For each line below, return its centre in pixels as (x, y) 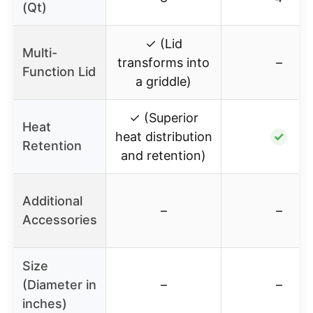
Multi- (40, 52)
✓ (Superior (163, 117)
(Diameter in (59, 284)
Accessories (60, 219)
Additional (52, 201)
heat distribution (163, 136)
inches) (45, 303)
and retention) (163, 155)
